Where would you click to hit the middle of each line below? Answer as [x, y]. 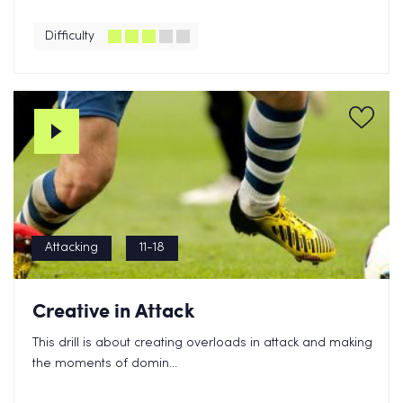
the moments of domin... [105, 364]
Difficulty [70, 36]
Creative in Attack [114, 310]
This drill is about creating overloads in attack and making [202, 343]
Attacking [72, 248]
